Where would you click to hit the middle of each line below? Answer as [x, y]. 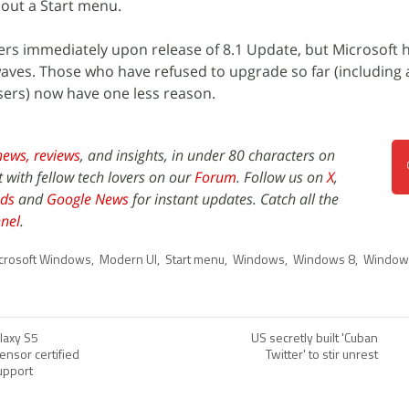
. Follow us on [282, 177]
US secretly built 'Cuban [315, 339]
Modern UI [128, 261]
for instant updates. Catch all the [234, 199]
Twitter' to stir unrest [322, 356]
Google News [88, 199]
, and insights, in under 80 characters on [208, 155]
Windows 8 [324, 261]
